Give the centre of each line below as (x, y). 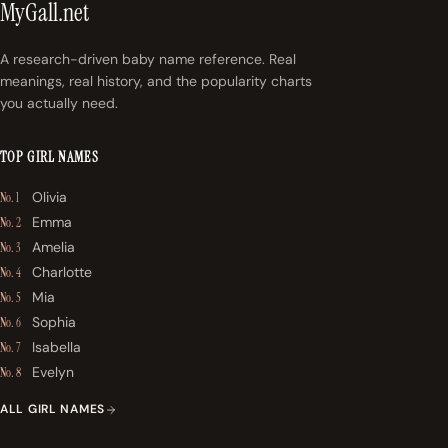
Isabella (56, 347)
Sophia (54, 322)
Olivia (49, 197)
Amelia (53, 247)
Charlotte (62, 272)
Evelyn (53, 372)
